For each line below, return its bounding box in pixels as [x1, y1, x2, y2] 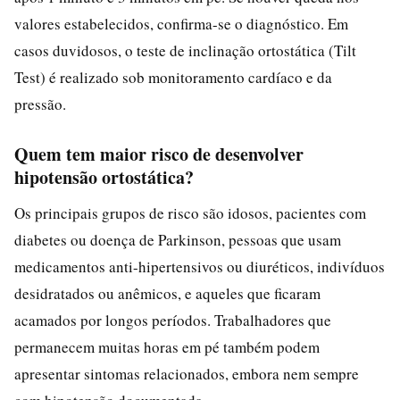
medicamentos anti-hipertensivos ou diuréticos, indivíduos [14, 255, 385, 277]
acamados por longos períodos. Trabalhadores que [14, 309, 331, 330]
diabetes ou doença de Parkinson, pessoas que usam [14, 229, 341, 250]
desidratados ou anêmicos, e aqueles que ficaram [14, 282, 321, 304]
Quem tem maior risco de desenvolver [14, 140, 304, 167]
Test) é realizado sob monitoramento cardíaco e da [14, 66, 332, 87]
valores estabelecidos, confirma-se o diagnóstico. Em [14, 12, 348, 34]
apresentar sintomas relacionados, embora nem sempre [14, 362, 359, 384]
